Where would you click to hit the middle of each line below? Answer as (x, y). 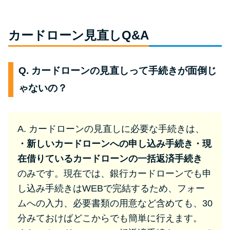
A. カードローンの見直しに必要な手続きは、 (111, 129)
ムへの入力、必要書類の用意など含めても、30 (115, 203)
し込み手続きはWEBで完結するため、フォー (111, 188)
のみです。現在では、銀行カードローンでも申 (114, 173)
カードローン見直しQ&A (79, 35)
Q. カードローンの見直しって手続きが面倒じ (118, 71)
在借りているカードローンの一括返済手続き (110, 158)
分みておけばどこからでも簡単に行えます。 (110, 218)
